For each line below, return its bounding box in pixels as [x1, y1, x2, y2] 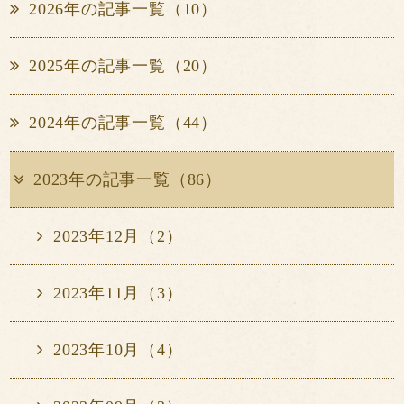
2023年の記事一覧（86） [32, 170, 222, 189]
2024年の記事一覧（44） [28, 114, 217, 133]
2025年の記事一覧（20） [28, 57, 217, 76]
